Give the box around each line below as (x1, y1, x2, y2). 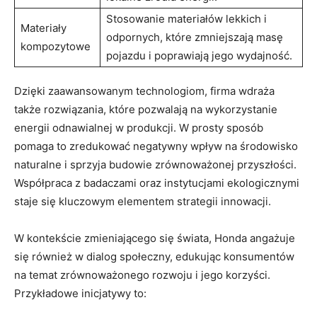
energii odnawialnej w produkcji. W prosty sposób (14, 121, 263, 135)
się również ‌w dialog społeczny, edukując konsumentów (14, 250, 294, 264)
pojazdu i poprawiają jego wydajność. (106, 49, 292, 63)
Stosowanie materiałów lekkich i (106, 12, 267, 26)
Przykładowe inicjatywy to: (14, 287, 146, 301)
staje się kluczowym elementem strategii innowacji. (14, 195, 271, 209)
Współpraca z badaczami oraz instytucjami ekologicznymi (14, 176, 299, 190)
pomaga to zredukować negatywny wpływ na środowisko (14, 139, 298, 154)
